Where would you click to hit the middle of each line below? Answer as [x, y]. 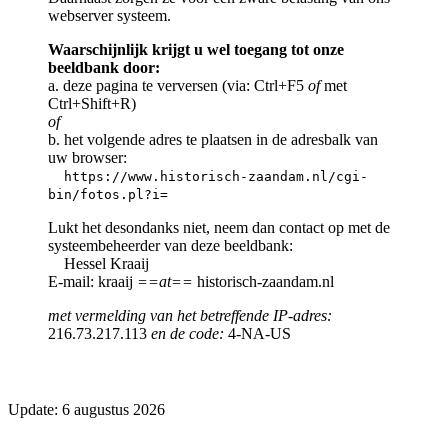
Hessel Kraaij [98, 263]
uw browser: [87, 157]
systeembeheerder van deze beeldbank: [170, 245]
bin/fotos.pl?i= [108, 194]
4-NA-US [257, 333]
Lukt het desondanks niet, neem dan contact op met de [219, 227]
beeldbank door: [104, 67]
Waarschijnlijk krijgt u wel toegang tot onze [196, 49]
